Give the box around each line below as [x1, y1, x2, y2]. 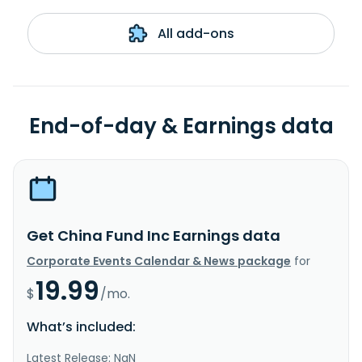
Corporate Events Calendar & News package [27, 252, 291, 269]
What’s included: [27, 317, 136, 336]
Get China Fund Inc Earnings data [27, 225, 280, 246]
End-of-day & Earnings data [28, 111, 334, 141]
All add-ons [154, 23, 234, 43]
